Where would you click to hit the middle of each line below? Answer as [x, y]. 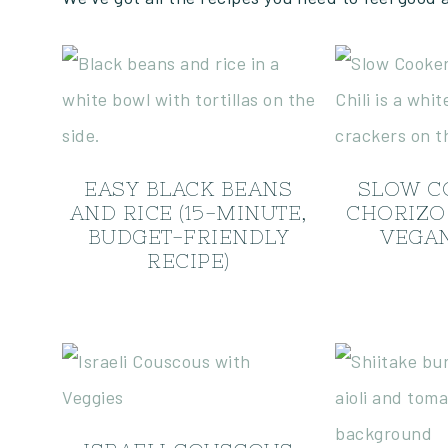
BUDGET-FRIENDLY [188, 236]
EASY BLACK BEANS [188, 188]
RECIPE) [188, 260]
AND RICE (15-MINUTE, [188, 212]
